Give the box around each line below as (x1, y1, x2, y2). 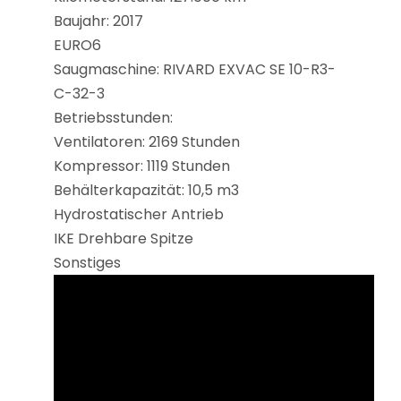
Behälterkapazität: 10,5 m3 (54, 179, 239, 200)
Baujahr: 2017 (54, 10, 143, 31)
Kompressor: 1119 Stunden (54, 155, 230, 176)
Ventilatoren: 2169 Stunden (54, 131, 240, 152)
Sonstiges (54, 252, 121, 273)
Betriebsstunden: (54, 107, 173, 128)
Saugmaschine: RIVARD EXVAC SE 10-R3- (54, 58, 336, 80)
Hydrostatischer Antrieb (54, 203, 224, 225)
